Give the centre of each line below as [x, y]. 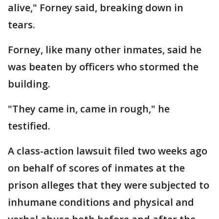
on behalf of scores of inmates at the [96, 168]
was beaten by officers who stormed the [103, 67]
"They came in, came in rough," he [89, 109]
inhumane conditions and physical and [101, 202]
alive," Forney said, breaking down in [96, 8]
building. [29, 84]
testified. [29, 126]
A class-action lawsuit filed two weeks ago [108, 151]
